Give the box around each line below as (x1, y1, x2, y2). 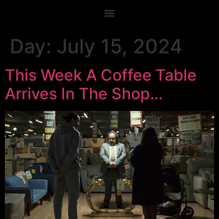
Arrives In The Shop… (5, 84, 163, 103)
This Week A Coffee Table (5, 66, 197, 85)
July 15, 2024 (57, 34, 182, 58)
